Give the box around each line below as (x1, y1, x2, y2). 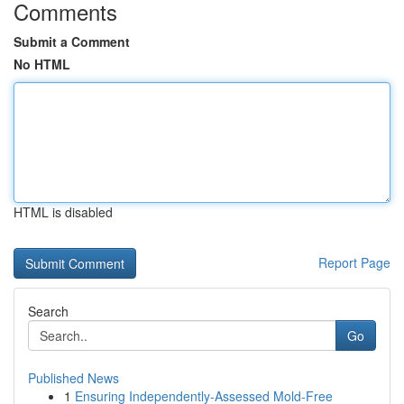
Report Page (318, 253, 390, 271)
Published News (28, 369, 119, 387)
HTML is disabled (14, 203, 113, 221)
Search (28, 302, 69, 320)
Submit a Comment (14, 32, 130, 50)
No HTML (14, 55, 70, 73)
